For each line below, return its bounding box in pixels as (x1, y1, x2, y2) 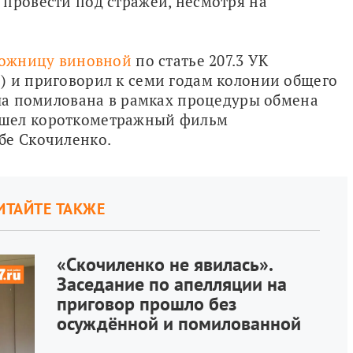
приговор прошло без (56, 291, 236, 316)
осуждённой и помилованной (56, 310, 301, 336)
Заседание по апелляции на (56, 271, 287, 296)
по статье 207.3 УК (131, 50, 269, 70)
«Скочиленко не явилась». (56, 251, 272, 277)
